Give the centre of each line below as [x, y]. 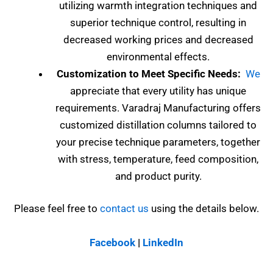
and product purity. [158, 176]
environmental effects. [158, 56]
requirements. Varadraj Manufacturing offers [158, 108]
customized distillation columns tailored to [158, 125]
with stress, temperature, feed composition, [158, 159]
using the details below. [204, 209]
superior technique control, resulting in [158, 22]
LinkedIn [163, 242]
